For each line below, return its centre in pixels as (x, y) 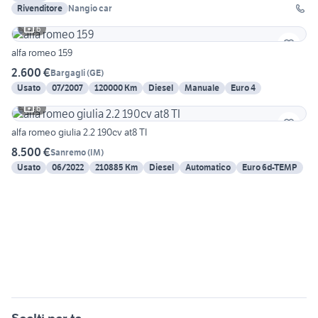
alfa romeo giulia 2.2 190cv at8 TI (79, 132)
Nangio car (90, 9)
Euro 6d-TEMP (270, 168)
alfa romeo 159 (42, 53)
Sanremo (68, 152)
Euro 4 (243, 88)
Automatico (208, 168)
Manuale (202, 88)
